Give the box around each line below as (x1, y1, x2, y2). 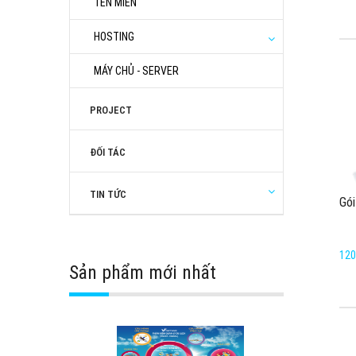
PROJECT (90, 104, 132, 116)
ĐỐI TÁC (90, 146, 126, 158)
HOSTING (94, 30, 134, 43)
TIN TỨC (90, 188, 126, 200)
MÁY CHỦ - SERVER (94, 64, 179, 77)
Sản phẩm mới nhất (69, 261, 216, 284)
